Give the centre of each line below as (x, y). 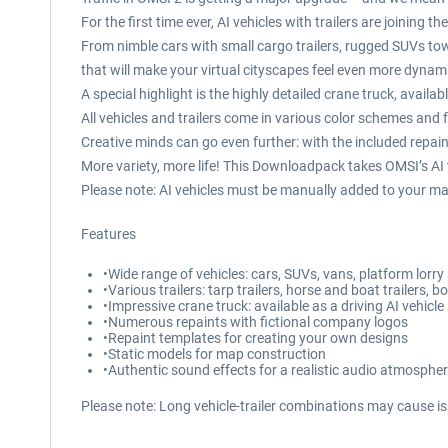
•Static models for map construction (214, 354)
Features (108, 234)
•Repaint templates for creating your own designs (255, 338)
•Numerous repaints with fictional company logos (255, 322)
